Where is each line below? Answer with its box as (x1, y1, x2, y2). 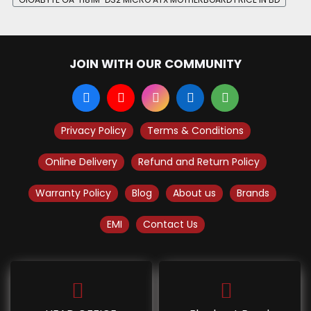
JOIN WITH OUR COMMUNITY (69, 56, 242, 73)
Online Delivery (44, 155, 117, 169)
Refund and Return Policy (137, 155, 260, 169)
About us (172, 186, 216, 201)
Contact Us (142, 217, 198, 232)
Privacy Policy (60, 124, 126, 138)
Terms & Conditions (146, 124, 244, 138)
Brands (236, 186, 269, 201)
